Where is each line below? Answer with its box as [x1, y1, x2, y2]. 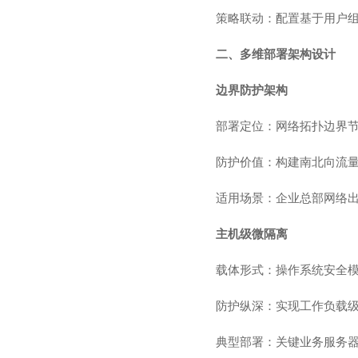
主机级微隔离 [216, 228, 288, 241]
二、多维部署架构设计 [216, 48, 336, 61]
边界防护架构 [216, 84, 288, 97]
